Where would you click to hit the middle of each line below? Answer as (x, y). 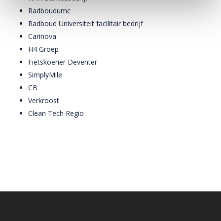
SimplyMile (45, 75)
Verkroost (43, 100)
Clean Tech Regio (56, 113)
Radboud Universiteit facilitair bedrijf (85, 23)
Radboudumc (49, 11)
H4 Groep (43, 49)
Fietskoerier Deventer (62, 62)
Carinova (42, 36)
